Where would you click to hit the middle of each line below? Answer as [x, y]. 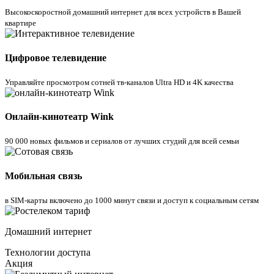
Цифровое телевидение [56, 57]
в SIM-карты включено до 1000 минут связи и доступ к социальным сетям [132, 200]
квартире [20, 23]
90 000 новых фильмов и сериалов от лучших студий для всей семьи [122, 141]
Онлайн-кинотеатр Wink [59, 117]
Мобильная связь [43, 176]
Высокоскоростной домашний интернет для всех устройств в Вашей [123, 12]
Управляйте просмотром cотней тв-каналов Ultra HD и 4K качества [119, 82]
